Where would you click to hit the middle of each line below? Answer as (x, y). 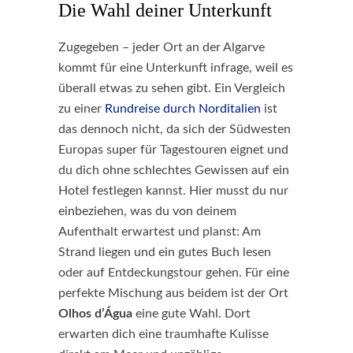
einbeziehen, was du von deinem (147, 211)
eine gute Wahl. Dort (191, 314)
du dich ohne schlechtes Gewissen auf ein (174, 170)
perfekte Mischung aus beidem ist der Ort (173, 293)
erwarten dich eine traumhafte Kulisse (163, 334)
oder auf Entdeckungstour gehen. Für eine (174, 273)
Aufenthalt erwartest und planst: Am (160, 232)
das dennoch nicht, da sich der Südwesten (175, 129)
